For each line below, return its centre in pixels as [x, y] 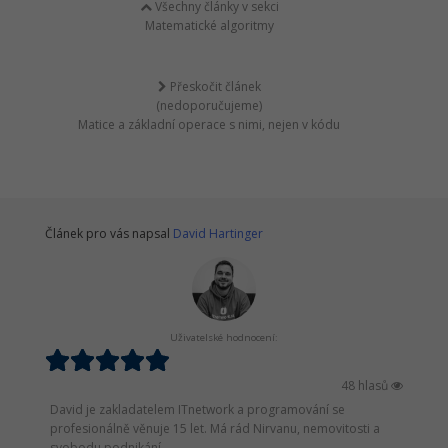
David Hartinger [218, 233]
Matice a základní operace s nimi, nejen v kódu [209, 124]
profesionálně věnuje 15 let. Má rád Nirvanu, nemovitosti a [215, 428]
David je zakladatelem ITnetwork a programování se [197, 409]
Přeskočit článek [213, 86]
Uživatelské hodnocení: [224, 337]
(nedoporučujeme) [209, 105]
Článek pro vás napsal [109, 233]
